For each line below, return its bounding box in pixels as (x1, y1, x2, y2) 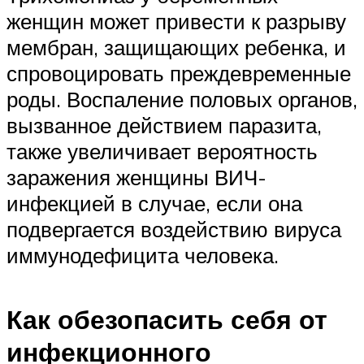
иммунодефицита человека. (6, 242, 279, 269)
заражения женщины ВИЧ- (6, 164, 266, 191)
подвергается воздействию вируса (6, 216, 341, 243)
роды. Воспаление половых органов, (6, 86, 357, 113)
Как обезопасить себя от (6, 302, 327, 336)
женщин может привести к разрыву (6, 8, 346, 35)
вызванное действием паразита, (6, 112, 322, 139)
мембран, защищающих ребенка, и (6, 34, 346, 61)
